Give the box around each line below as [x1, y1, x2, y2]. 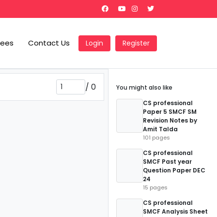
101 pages [143, 134, 170, 141]
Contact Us [28, 38, 70, 48]
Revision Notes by [143, 116, 197, 124]
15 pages [143, 184, 168, 191]
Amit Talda [143, 125, 178, 133]
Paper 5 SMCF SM [143, 108, 197, 116]
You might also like [116, 83, 172, 92]
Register [123, 38, 150, 48]
